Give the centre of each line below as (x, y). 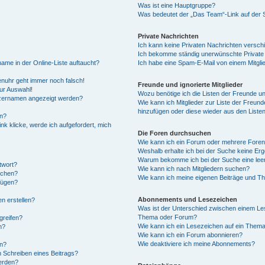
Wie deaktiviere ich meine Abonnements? (196, 244)
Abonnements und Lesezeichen (187, 199)
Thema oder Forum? (167, 217)
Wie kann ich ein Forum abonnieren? (190, 235)
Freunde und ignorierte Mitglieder (190, 85)
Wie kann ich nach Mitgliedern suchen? (193, 169)
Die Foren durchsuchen (174, 133)
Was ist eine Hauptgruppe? (176, 5)
